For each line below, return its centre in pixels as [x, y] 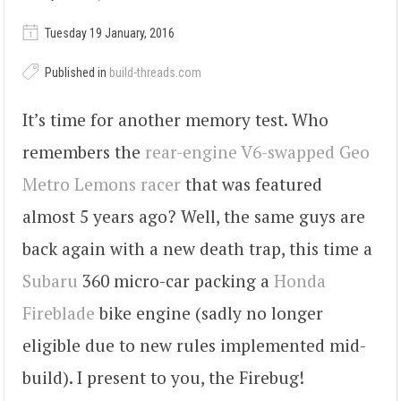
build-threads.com [155, 72]
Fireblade [59, 312]
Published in [76, 72]
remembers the [84, 151]
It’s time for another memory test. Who [175, 119]
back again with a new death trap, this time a [197, 248]
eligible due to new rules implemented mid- [194, 345]
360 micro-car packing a [176, 280]
